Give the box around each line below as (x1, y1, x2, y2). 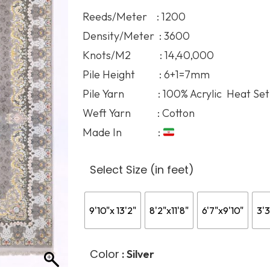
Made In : (82, 125, 163, 139)
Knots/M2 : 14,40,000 (82, 48, 214, 62)
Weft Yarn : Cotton (82, 105, 195, 120)
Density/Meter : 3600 (82, 28, 190, 43)
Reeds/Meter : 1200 (82, 9, 186, 24)
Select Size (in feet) (89, 162, 194, 177)
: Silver (121, 246, 154, 261)
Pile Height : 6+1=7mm (82, 67, 210, 81)
